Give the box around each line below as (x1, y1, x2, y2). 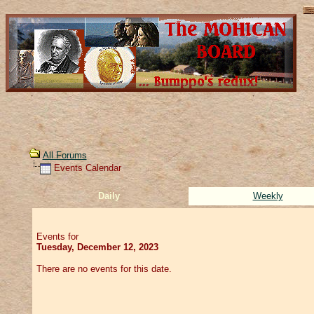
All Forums (42, 150, 87, 161)
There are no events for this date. (36, 263, 172, 274)
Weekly (252, 190, 283, 201)
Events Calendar (50, 163, 121, 173)
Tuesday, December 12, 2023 (36, 241, 158, 252)
